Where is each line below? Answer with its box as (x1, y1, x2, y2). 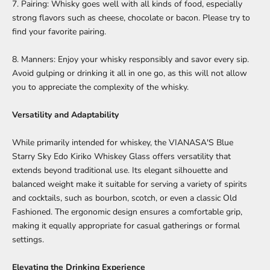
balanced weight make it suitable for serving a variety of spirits (12, 178, 247, 190)
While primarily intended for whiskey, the (12, 136, 169, 148)
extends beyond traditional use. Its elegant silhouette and (12, 164, 228, 176)
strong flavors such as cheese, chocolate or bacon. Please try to (12, 11, 250, 24)
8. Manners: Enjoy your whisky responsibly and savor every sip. (12, 53, 249, 65)
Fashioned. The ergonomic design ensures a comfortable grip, (12, 206, 242, 218)
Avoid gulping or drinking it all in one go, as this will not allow (12, 67, 247, 79)
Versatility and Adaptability (12, 108, 119, 121)
